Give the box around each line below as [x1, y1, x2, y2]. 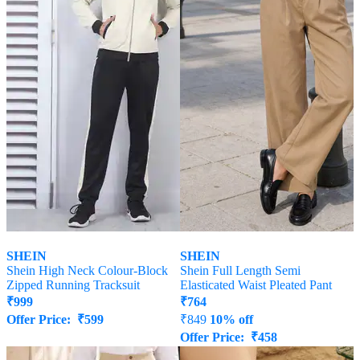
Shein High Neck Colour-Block [6, 264, 168, 278]
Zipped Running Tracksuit [6, 278, 140, 292]
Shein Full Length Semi [180, 264, 301, 278]
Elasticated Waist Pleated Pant [180, 278, 332, 292]
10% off [210, 313, 253, 327]
